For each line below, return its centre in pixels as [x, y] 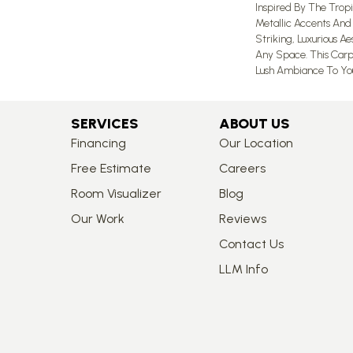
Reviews [242, 219]
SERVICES [104, 124]
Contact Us [251, 244]
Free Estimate [111, 168]
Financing [98, 143]
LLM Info [243, 269]
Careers [242, 168]
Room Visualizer [116, 193]
